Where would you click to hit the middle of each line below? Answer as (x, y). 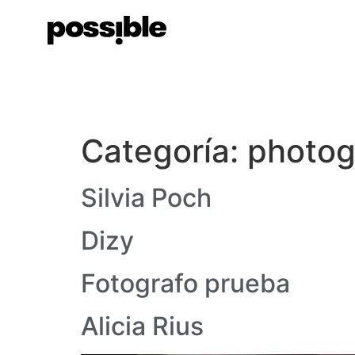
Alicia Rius (142, 326)
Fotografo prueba (185, 284)
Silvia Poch (146, 198)
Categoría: (164, 151)
